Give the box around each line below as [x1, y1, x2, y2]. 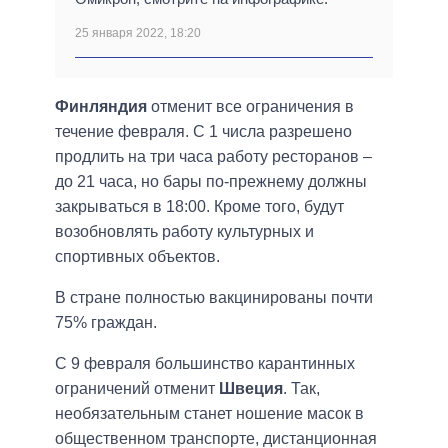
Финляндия [55, 98, 147, 116]
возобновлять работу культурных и [55, 223, 314, 241]
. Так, [283, 380, 320, 398]
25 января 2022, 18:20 [75, 26, 201, 41]
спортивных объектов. [55, 248, 220, 266]
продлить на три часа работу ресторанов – [55, 148, 372, 166]
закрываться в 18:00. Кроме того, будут [55, 198, 344, 216]
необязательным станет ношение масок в [55, 405, 364, 423]
